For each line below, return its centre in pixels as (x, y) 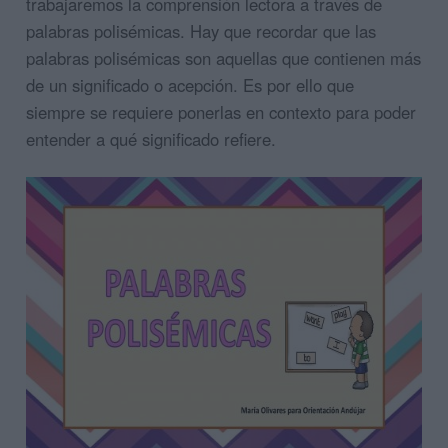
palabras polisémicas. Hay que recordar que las (201, 31)
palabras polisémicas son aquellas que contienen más (223, 58)
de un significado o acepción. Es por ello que (190, 85)
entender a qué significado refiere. (151, 139)
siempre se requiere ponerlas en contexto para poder (221, 112)
